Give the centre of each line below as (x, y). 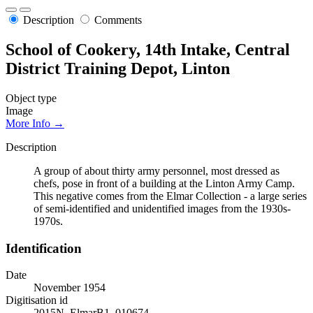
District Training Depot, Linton (118, 69)
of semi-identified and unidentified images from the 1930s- (162, 208)
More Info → (35, 123)
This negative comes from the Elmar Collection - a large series (170, 196)
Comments (118, 20)
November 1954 (70, 288)
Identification (44, 248)
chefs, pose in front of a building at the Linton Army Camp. (164, 183)
